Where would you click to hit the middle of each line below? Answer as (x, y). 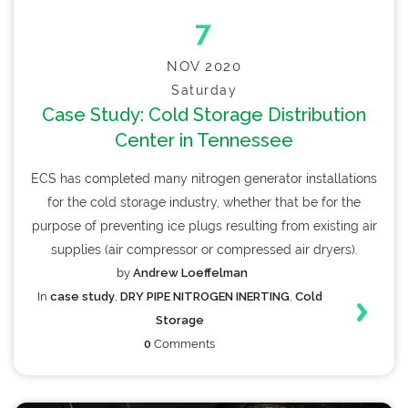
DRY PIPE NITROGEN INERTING (204, 297)
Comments (183, 344)
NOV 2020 (204, 67)
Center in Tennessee (204, 141)
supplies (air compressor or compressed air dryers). (204, 250)
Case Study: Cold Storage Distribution (204, 115)
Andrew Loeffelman (190, 273)
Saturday (204, 91)
